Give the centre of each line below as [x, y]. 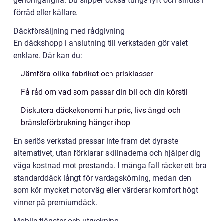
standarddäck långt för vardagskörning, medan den [102, 178]
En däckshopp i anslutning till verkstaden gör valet [101, 43]
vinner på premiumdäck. [55, 202]
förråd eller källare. [46, 12]
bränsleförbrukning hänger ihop [75, 122]
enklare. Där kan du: [48, 55]
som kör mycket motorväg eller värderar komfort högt [106, 190]
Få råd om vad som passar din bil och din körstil [104, 92]
